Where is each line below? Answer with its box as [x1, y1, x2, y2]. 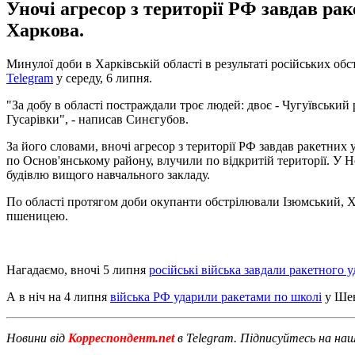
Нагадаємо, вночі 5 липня [6, 262, 149, 277]
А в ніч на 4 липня [6, 289, 110, 303]
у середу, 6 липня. [53, 71, 152, 85]
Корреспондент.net [65, 330, 177, 345]
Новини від [6, 330, 65, 345]
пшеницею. [6, 208, 68, 223]
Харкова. [6, 19, 84, 40]
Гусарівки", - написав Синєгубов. [6, 112, 189, 126]
